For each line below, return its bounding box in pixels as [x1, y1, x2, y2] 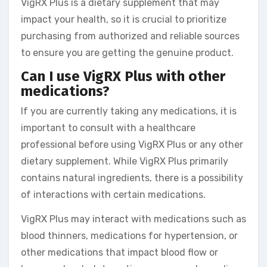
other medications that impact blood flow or [21, 246, 218, 258]
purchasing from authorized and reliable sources [21, 30, 240, 42]
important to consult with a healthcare [21, 122, 195, 133]
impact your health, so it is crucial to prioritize [21, 14, 226, 26]
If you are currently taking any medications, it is [21, 105, 237, 117]
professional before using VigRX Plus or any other [21, 138, 243, 150]
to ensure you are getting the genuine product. [21, 47, 234, 59]
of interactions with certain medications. [21, 188, 206, 200]
